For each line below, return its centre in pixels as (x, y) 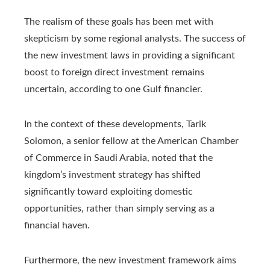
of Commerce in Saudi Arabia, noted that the (118, 158)
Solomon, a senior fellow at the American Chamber (131, 141)
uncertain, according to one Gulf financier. (113, 89)
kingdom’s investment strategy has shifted (112, 174)
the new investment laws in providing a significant (130, 55)
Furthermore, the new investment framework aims (130, 260)
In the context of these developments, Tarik (115, 124)
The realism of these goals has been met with (119, 21)
